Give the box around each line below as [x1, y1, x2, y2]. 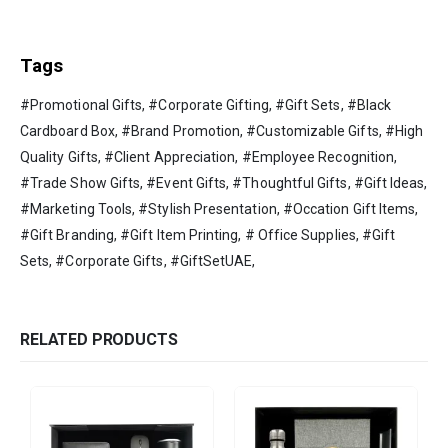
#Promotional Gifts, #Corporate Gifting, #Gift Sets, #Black [20, 96, 392, 113]
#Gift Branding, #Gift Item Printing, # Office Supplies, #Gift [20, 226, 396, 243]
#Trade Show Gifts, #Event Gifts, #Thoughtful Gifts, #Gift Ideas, [20, 174, 428, 191]
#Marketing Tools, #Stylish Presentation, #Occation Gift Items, [20, 200, 419, 217]
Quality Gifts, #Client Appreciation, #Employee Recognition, [20, 148, 398, 165]
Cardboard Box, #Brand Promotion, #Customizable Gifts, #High [20, 122, 424, 139]
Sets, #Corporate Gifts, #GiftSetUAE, [20, 252, 256, 269]
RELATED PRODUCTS [20, 329, 178, 349]
